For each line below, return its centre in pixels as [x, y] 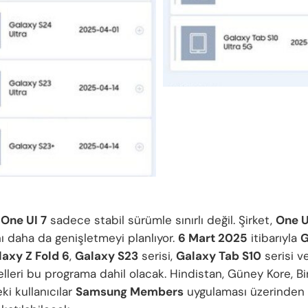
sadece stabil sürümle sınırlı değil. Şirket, [161, 220]
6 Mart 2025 [213, 238]
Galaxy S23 [107, 255]
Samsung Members [130, 291]
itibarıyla [274, 238]
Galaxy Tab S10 [219, 255]
